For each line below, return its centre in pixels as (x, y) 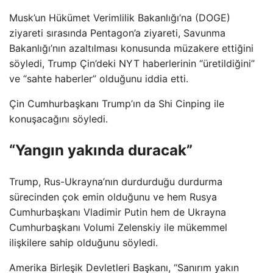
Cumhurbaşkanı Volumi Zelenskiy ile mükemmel (118, 227)
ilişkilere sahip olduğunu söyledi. (83, 242)
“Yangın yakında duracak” (101, 150)
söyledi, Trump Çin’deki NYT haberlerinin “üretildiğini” (132, 63)
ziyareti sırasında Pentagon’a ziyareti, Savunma (117, 33)
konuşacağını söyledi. (58, 119)
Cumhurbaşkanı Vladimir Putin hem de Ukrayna (118, 212)
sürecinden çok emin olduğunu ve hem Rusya (113, 197)
